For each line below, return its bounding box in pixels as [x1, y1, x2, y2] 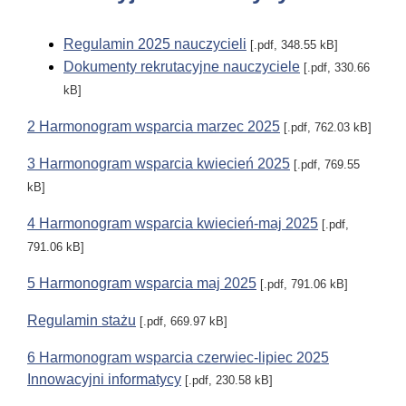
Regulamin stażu [27, 313, 136, 329]
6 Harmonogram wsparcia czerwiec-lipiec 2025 [27, 350, 329, 366]
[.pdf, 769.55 [290, 158, 360, 172]
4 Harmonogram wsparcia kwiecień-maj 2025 [27, 216, 318, 232]
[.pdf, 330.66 [300, 61, 370, 75]
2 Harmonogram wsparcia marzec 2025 [27, 119, 280, 135]
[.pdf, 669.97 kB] [136, 314, 227, 329]
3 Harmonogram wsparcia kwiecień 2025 [27, 156, 290, 172]
